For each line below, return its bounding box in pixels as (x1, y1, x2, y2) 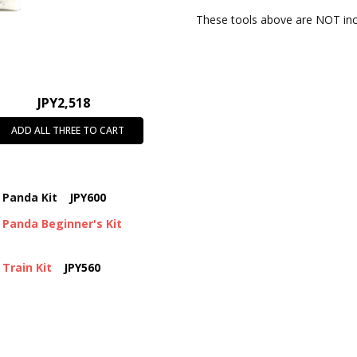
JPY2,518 (37, 93, 90, 112)
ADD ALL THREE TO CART (11, 123, 125, 137)
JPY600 (69, 190, 107, 206)
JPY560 (64, 260, 101, 276)
